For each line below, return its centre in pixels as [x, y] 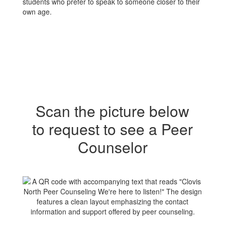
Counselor [113, 147]
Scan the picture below [113, 111]
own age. [37, 12]
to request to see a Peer [113, 129]
